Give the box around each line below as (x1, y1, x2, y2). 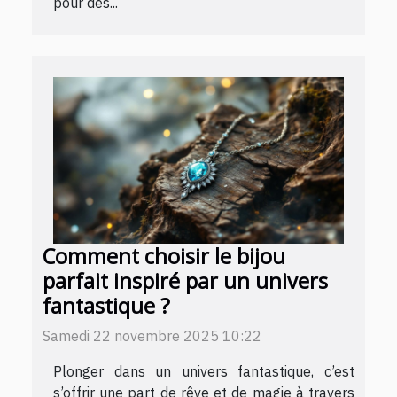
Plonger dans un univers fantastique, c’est (53, 362, 354, 380)
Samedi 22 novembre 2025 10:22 (43, 326, 261, 345)
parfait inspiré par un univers (43, 266, 328, 295)
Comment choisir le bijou (43, 241, 285, 270)
